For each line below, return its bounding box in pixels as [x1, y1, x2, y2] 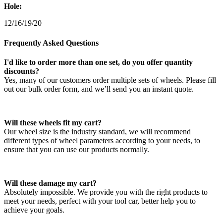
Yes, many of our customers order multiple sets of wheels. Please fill [4, 75, 216, 84]
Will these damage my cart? [4, 178, 97, 187]
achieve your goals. [4, 205, 64, 214]
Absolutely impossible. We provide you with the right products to [4, 187, 208, 196]
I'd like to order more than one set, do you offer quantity [4, 57, 193, 66]
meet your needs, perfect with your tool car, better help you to [4, 196, 196, 205]
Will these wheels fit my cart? [4, 118, 102, 127]
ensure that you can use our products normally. [4, 145, 149, 154]
